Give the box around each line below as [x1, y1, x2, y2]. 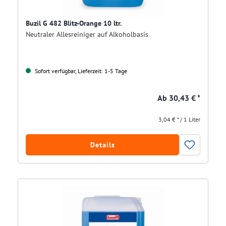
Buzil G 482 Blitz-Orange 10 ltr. [26, 19, 122, 28]
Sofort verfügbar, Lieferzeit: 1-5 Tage [33, 67, 127, 75]
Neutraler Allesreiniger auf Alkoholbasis [26, 29, 148, 39]
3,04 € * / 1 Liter [158, 116, 200, 124]
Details [90, 140, 115, 150]
